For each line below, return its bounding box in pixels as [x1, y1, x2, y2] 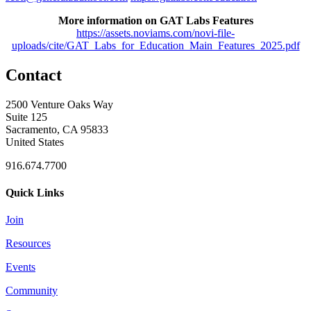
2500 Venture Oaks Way [6, 98, 113, 110]
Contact [6, 65, 62, 84]
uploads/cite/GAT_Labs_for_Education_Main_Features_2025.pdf [11, 39, 300, 51]
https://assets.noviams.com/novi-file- [76, 26, 235, 39]
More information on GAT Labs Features [58, 14, 253, 26]
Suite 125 [6, 110, 47, 123]
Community [6, 285, 58, 297]
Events [6, 261, 35, 274]
